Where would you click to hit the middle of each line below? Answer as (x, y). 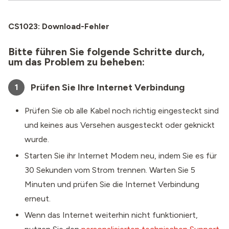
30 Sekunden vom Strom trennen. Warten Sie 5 (110, 170)
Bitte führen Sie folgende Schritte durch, (106, 52)
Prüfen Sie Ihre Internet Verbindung (108, 87)
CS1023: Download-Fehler (59, 26)
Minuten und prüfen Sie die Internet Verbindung (112, 184)
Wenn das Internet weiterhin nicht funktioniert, (111, 215)
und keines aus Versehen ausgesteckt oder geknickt (120, 125)
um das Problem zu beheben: (76, 62)
